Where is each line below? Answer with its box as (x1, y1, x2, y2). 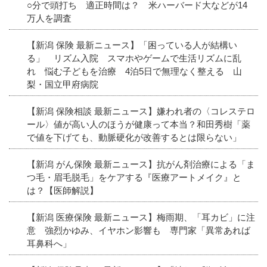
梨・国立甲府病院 (27, 79, 98, 89)
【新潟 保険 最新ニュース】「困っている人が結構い (27, 39, 237, 50)
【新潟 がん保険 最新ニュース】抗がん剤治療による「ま (27, 159, 255, 169)
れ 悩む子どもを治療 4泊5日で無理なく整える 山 (27, 66, 242, 76)
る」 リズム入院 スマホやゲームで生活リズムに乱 (27, 52, 241, 63)
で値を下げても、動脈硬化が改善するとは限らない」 (27, 132, 241, 142)
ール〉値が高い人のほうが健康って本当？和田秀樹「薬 (27, 119, 250, 129)
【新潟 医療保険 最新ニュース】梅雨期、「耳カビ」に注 (27, 212, 255, 222)
